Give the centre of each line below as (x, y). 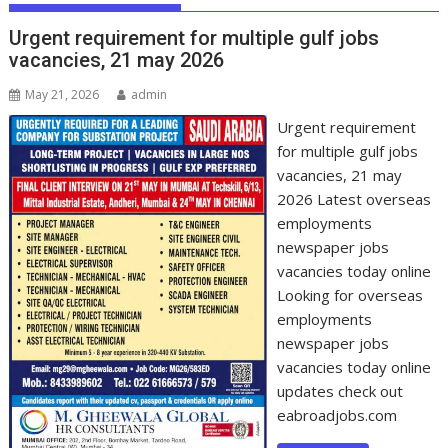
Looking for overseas (349, 295)
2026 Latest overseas (353, 199)
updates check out (339, 391)
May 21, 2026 (62, 94)
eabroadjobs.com (336, 415)
